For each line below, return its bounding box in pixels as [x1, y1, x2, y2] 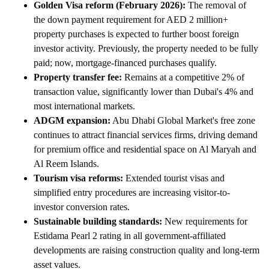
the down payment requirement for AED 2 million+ [34, 14, 228, 25]
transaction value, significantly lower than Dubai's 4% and [34, 86, 253, 97]
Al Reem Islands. [34, 158, 99, 169]
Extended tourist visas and [123, 172, 225, 183]
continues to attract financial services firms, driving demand [34, 129, 258, 140]
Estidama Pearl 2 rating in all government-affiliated [34, 230, 226, 241]
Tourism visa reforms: [34, 172, 123, 183]
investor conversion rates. [34, 201, 130, 212]
